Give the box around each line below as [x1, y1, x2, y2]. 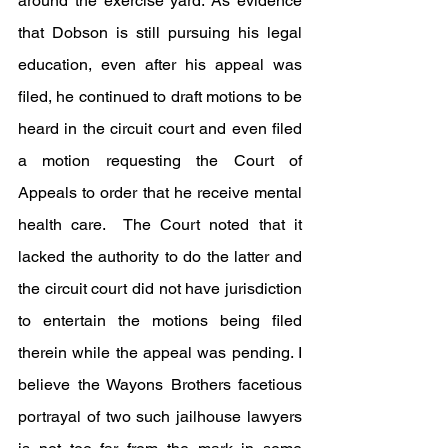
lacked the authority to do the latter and [18, 246, 302, 266]
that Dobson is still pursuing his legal [18, 22, 302, 42]
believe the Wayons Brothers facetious [18, 374, 302, 394]
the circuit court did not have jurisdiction [18, 278, 302, 298]
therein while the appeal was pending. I [18, 342, 302, 362]
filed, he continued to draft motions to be [18, 86, 302, 106]
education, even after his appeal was [18, 54, 302, 74]
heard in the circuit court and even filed [18, 118, 302, 138]
